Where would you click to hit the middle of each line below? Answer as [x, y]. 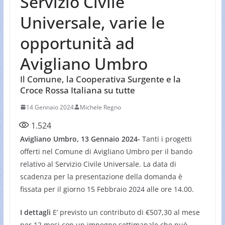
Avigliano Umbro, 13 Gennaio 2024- [81, 139]
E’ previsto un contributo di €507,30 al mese [125, 212]
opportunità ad [77, 43]
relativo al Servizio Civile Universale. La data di [98, 164]
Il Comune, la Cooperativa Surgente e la [100, 79]
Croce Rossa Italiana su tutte [77, 90]
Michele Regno [100, 107]
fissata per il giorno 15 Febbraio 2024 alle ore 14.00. [107, 189]
